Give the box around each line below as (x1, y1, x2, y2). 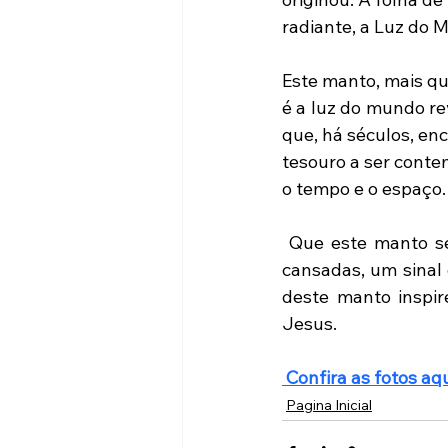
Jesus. (282, 311, 337, 335)
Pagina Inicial (286, 395, 372, 414)
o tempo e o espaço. (282, 176, 446, 200)
